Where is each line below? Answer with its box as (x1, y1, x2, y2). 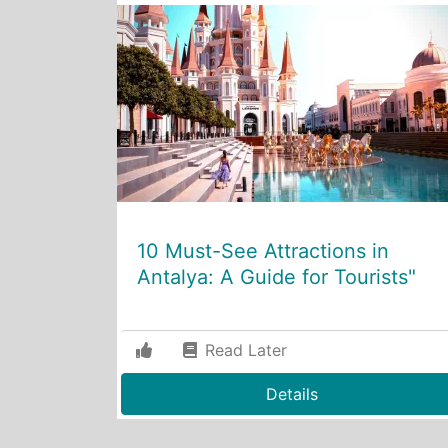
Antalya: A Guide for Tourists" (137, 264, 416, 289)
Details (266, 383, 318, 404)
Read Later (200, 339, 287, 360)
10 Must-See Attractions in (137, 238, 389, 263)
